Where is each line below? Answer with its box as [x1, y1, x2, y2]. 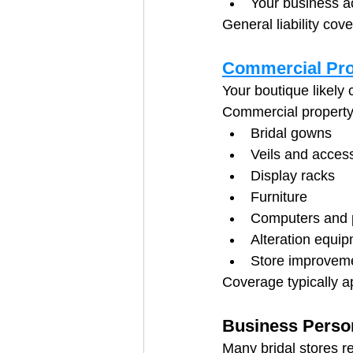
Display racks [251, 167, 335, 184]
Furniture [251, 188, 307, 205]
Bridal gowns [251, 124, 332, 141]
